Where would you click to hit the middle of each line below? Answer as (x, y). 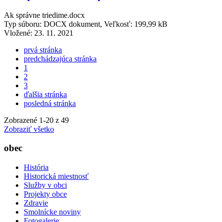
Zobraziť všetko (29, 129)
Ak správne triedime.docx (44, 15)
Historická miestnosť (56, 176)
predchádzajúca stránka (60, 58)
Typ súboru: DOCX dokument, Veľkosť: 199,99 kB (86, 24)
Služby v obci (45, 185)
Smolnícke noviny (52, 212)
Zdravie (36, 203)
